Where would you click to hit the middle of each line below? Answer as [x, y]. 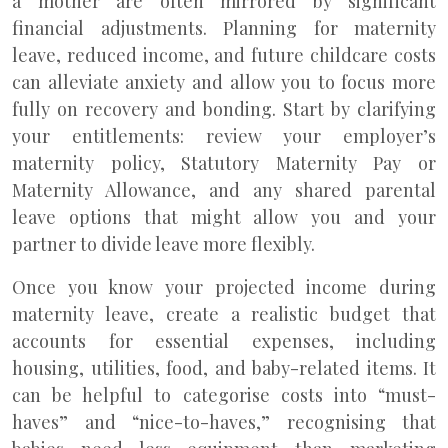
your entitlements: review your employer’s [224, 136]
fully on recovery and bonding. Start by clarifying [224, 109]
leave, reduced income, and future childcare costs [224, 55]
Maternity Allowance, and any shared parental [224, 190]
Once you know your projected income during [224, 287]
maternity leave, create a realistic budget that [224, 314]
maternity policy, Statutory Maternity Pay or [224, 163]
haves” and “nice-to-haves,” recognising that [224, 422]
